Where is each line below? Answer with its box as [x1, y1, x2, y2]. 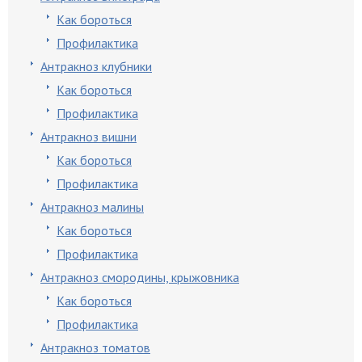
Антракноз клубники [40, 58, 152, 74]
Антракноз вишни [40, 128, 137, 145]
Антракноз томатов [40, 339, 150, 356]
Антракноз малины [40, 199, 144, 215]
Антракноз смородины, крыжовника [40, 269, 239, 285]
